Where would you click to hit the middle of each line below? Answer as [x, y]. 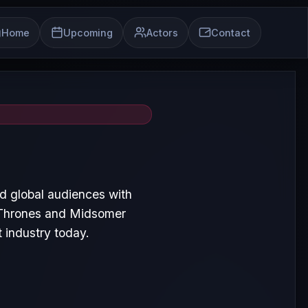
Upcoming [88, 32]
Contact [231, 32]
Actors [162, 32]
